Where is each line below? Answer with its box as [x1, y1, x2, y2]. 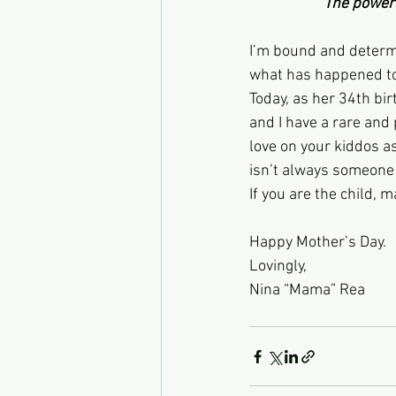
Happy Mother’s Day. [249, 233, 386, 252]
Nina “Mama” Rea [249, 281, 365, 300]
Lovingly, [249, 257, 307, 276]
